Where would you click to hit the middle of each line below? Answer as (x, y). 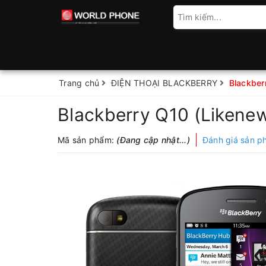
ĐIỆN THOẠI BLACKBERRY (164, 83)
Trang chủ (79, 83)
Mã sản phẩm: (87, 140)
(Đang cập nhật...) (153, 140)
